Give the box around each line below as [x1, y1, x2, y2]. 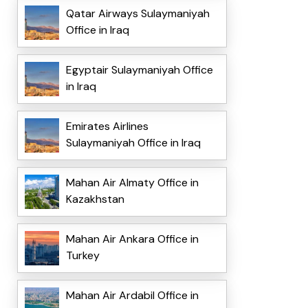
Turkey [65, 248, 100, 263]
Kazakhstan [65, 192, 124, 207]
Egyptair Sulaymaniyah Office [65, 63, 213, 78]
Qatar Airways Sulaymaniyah [65, 6, 210, 21]
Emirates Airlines [65, 119, 148, 134]
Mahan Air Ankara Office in [65, 232, 199, 247]
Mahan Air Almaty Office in [65, 175, 199, 190]
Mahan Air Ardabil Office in [65, 288, 199, 303]
